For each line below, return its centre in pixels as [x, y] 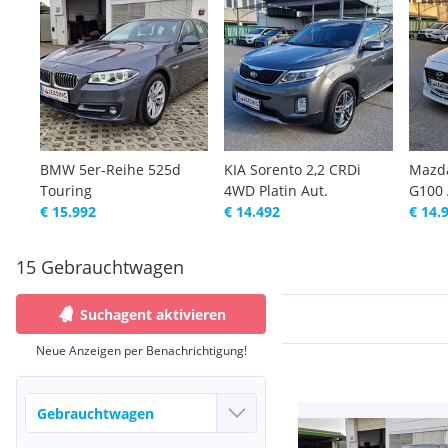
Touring [66, 190]
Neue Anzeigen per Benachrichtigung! [141, 350]
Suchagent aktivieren [153, 314]
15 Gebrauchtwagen [100, 267]
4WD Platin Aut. [276, 190]
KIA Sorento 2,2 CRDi [293, 169]
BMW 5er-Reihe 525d [110, 169]
